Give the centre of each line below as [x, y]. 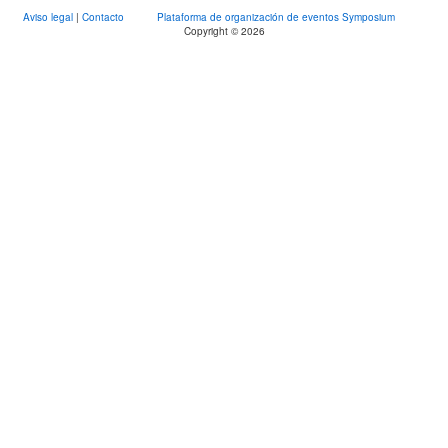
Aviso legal [49, 17]
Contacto [104, 17]
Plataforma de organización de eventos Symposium [276, 17]
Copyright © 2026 [224, 31]
